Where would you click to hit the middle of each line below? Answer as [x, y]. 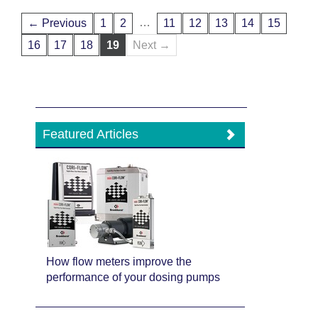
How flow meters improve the [119, 261]
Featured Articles [91, 134]
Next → [152, 45]
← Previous [57, 23]
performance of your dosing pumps [133, 277]
